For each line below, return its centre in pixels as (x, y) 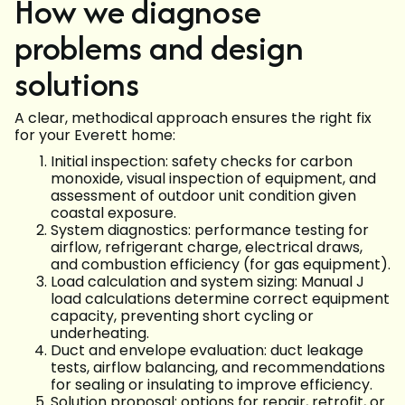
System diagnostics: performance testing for (210, 231)
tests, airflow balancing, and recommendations (218, 368)
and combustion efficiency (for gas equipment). (221, 265)
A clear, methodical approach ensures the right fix (193, 118)
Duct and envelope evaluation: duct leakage (207, 351)
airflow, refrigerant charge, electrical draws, (207, 248)
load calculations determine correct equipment (220, 299)
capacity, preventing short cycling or (182, 316)
